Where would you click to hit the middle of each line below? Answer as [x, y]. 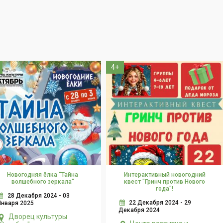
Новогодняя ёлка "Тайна [43, 175]
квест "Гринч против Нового [165, 182]
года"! [165, 189]
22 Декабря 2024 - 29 [160, 203]
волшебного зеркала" [43, 182]
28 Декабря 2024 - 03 [38, 196]
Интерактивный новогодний [165, 175]
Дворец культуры [38, 217]
